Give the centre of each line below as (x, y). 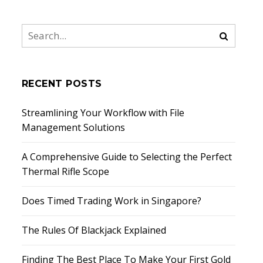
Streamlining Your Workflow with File (103, 112)
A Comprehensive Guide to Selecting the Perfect (127, 156)
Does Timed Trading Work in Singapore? (112, 200)
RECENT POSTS (62, 83)
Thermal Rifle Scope (65, 171)
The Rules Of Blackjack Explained (94, 230)
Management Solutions (73, 127)
